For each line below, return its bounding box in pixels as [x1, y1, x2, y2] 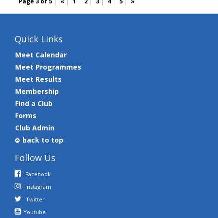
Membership [15, 87, 59, 96]
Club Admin [15, 123, 54, 133]
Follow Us [15, 152, 55, 164]
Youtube [23, 208, 46, 216]
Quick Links [15, 33, 63, 45]
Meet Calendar [15, 50, 67, 60]
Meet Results [15, 74, 62, 84]
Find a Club [15, 99, 53, 109]
